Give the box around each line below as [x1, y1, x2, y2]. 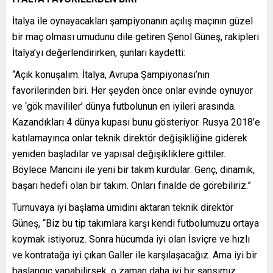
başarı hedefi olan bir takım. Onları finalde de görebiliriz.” [12, 179, 251, 191]
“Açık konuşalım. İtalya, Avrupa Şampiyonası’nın [12, 68, 210, 80]
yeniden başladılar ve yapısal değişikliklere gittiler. [12, 147, 225, 160]
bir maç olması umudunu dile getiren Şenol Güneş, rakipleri [12, 30, 259, 43]
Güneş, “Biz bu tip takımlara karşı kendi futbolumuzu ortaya [12, 217, 259, 229]
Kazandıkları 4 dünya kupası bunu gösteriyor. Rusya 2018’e [12, 116, 260, 128]
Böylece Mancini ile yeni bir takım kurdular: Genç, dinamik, [12, 163, 255, 175]
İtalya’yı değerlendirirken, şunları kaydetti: [12, 46, 185, 58]
